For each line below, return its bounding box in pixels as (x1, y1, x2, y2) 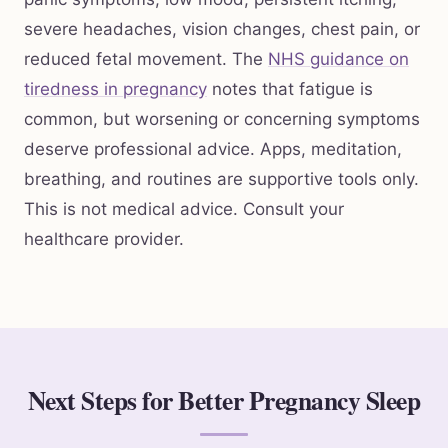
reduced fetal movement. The (24, 49, 268, 70)
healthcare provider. (24, 229, 184, 250)
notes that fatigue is (207, 79, 373, 100)
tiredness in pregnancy (24, 79, 207, 100)
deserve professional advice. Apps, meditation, (24, 139, 402, 160)
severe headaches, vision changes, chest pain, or (24, 19, 420, 40)
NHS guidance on (268, 49, 409, 70)
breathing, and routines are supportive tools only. (24, 169, 419, 190)
